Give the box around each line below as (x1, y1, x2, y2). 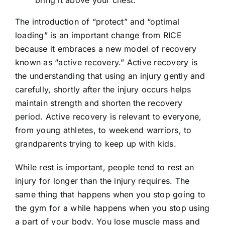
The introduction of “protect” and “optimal (15, 17, 180, 27)
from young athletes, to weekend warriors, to (15, 125, 192, 136)
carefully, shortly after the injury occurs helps (15, 84, 191, 95)
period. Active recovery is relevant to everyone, (15, 111, 202, 122)
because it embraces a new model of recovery (15, 44, 197, 54)
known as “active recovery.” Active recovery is (15, 57, 198, 68)
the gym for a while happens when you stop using (15, 203, 210, 213)
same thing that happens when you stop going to (15, 189, 206, 200)
